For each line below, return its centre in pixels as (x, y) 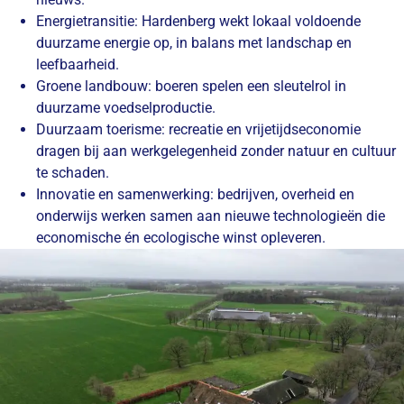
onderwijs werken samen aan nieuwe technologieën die (211, 216)
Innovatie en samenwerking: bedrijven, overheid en (195, 195)
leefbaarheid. (78, 65)
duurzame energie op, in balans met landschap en (194, 43)
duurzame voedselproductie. (126, 108)
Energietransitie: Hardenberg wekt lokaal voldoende (198, 22)
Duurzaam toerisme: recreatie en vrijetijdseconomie (198, 130)
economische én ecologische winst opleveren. (181, 238)
